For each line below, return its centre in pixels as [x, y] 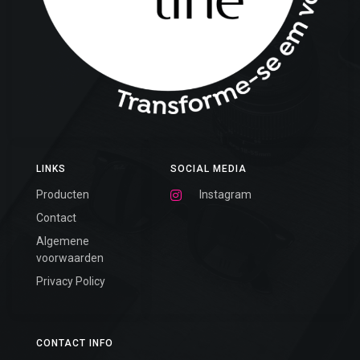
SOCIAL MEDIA [209, 169]
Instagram [226, 195]
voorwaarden [70, 258]
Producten [63, 195]
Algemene [63, 241]
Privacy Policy [71, 282]
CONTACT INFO [75, 344]
